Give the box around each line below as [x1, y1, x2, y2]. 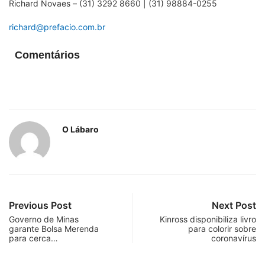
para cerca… [9, 232, 58, 243]
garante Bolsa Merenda [9, 223, 99, 234]
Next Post [212, 199, 256, 211]
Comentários [15, 49, 80, 61]
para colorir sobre [188, 223, 256, 234]
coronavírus [211, 232, 256, 243]
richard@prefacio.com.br [9, 21, 105, 32]
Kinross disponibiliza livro [160, 214, 256, 224]
